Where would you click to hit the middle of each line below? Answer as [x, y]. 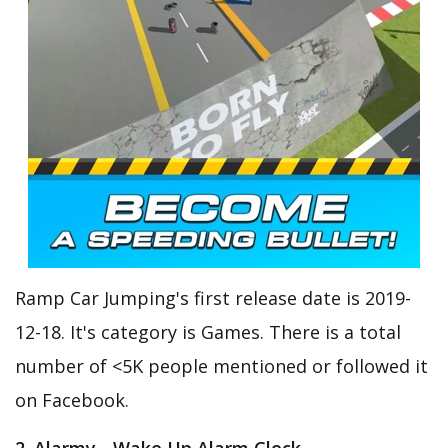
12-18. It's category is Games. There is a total [208, 332]
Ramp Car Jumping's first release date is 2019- [213, 298]
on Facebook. [72, 400]
